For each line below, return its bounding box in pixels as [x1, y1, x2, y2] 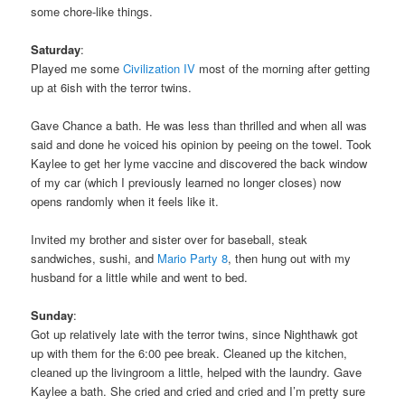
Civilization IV [123, 59, 196, 77]
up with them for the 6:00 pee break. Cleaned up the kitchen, [31, 344, 348, 363]
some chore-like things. [31, 2, 154, 20]
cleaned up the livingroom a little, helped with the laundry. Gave [31, 363, 363, 381]
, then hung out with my [228, 250, 352, 268]
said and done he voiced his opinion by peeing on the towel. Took [31, 136, 372, 154]
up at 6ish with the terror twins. [31, 78, 193, 96]
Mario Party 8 [157, 250, 229, 268]
